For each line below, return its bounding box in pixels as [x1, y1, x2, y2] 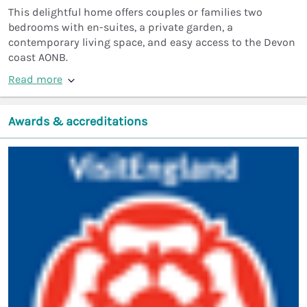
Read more [8, 73, 62, 86]
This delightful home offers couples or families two [8, 5, 262, 19]
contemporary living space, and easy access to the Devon [8, 36, 295, 49]
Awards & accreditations [8, 114, 147, 130]
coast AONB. [8, 51, 68, 64]
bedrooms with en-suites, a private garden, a [8, 21, 233, 34]
